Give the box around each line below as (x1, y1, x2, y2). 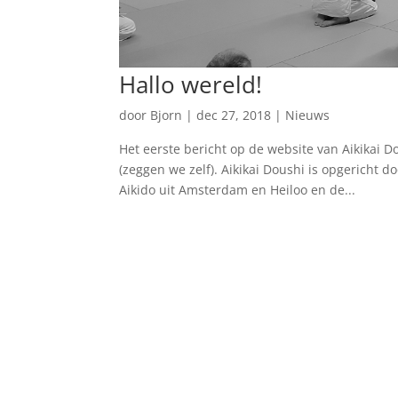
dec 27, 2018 (196, 107, 272, 124)
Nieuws (285, 107, 330, 124)
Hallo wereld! (119, 68, 263, 101)
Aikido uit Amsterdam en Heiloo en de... (119, 181, 356, 199)
